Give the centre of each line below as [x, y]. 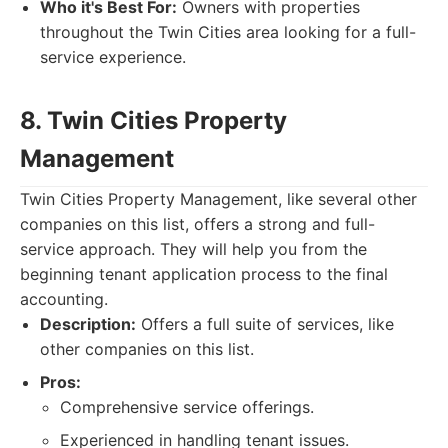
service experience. [113, 57]
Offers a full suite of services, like [265, 324]
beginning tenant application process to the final [204, 274]
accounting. [64, 299]
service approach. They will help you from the [193, 249]
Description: [88, 324]
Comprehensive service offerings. [187, 407]
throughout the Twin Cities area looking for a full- [228, 32]
